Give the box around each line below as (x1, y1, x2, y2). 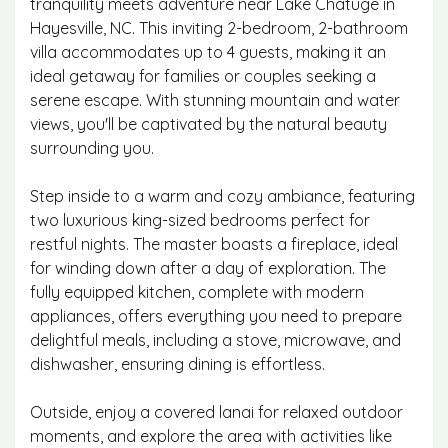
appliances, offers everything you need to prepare (30, 306, 402, 326)
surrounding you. (30, 138, 154, 158)
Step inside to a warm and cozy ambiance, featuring (30, 186, 415, 206)
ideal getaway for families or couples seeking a (30, 66, 376, 86)
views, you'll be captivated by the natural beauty (30, 114, 387, 134)
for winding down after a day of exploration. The (30, 258, 386, 278)
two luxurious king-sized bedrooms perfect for (30, 210, 370, 230)
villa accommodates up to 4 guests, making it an (30, 42, 386, 62)
